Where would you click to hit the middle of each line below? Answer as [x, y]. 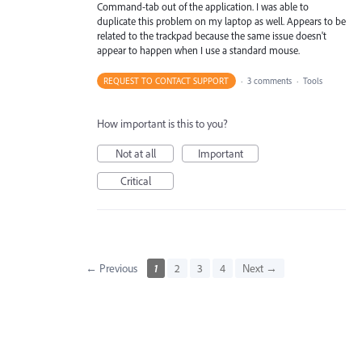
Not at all [135, 153]
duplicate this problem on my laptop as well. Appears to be [221, 21]
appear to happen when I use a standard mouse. [198, 51]
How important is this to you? [162, 123]
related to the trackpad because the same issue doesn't [212, 36]
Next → [259, 268]
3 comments [269, 80]
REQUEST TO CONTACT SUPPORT [166, 80]
